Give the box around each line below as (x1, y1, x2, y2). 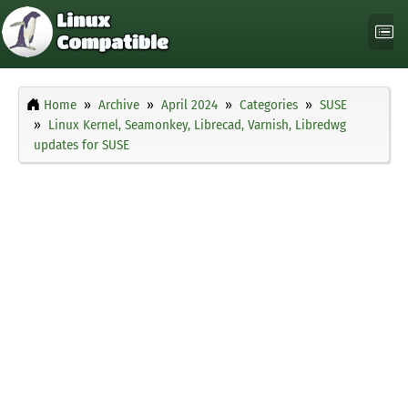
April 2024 (161, 97, 218, 114)
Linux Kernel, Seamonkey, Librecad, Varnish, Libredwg (48, 117, 346, 134)
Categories (240, 97, 298, 114)
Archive (98, 97, 139, 114)
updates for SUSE (34, 137, 129, 154)
